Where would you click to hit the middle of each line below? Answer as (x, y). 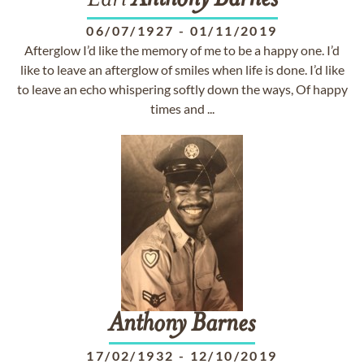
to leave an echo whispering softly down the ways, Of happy (182, 89)
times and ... (182, 108)
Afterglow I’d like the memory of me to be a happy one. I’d (182, 50)
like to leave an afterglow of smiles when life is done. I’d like (182, 69)
